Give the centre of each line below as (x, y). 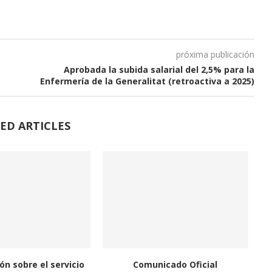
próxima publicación (215, 55)
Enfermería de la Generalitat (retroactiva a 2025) (147, 81)
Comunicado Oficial (175, 265)
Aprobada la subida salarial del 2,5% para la (159, 70)
